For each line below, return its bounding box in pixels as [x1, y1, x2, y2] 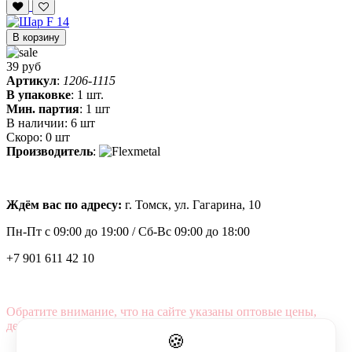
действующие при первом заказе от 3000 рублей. [6, 319, 271, 333]
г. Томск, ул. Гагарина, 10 [125, 198, 261, 212]
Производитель [6, 145, 93, 159]
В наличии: [6, 116, 71, 130]
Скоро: [6, 130, 46, 145]
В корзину [13, 31, 60, 44]
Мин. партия [6, 102, 79, 116]
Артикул [6, 74, 57, 88]
